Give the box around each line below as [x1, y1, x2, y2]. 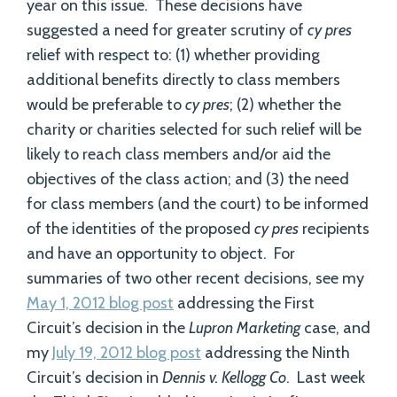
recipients [299, 219, 370, 238]
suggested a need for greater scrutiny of [27, 20, 307, 40]
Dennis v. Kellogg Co [162, 368, 286, 387]
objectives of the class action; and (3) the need [27, 169, 349, 189]
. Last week [286, 368, 365, 387]
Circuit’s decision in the [27, 318, 189, 338]
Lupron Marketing [189, 318, 300, 338]
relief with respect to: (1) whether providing [27, 45, 320, 65]
